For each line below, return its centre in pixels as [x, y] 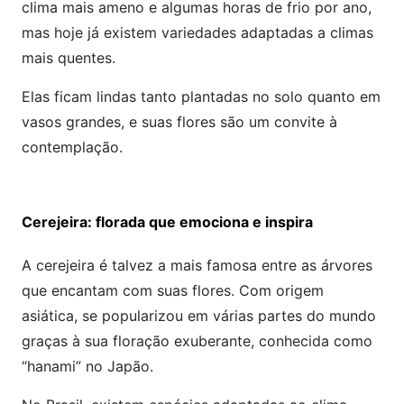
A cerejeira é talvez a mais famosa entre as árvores [197, 265]
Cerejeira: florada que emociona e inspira [167, 221]
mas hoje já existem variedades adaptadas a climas [197, 32]
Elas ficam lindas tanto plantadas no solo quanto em [201, 96]
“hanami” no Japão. [87, 366]
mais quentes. [69, 57]
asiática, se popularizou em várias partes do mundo [199, 315]
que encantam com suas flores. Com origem [173, 290]
